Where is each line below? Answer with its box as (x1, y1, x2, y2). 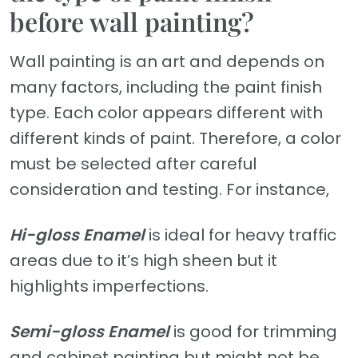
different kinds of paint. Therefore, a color (10, 127, 341, 150)
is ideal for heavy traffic (145, 224, 336, 247)
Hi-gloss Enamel (10, 224, 145, 247)
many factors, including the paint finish (10, 76, 322, 99)
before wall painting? (10, 4, 254, 39)
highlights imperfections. (10, 275, 209, 298)
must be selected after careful (10, 153, 257, 176)
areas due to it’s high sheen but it (10, 249, 277, 272)
